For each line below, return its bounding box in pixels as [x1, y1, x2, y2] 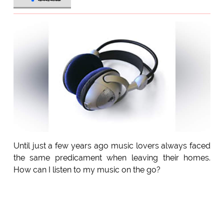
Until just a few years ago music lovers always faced [13, 141, 211, 151]
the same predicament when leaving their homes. [13, 153, 211, 163]
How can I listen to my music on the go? [13, 165, 160, 175]
